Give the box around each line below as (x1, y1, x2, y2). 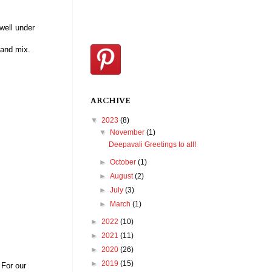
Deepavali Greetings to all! (108, 140, 196, 149)
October (110, 158, 138, 167)
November (110, 128, 147, 137)
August (110, 172, 135, 181)
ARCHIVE (90, 95, 131, 107)
